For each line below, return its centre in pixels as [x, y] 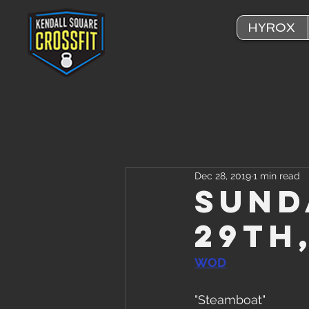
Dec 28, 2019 [223, 176]
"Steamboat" [230, 300]
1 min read [277, 176]
